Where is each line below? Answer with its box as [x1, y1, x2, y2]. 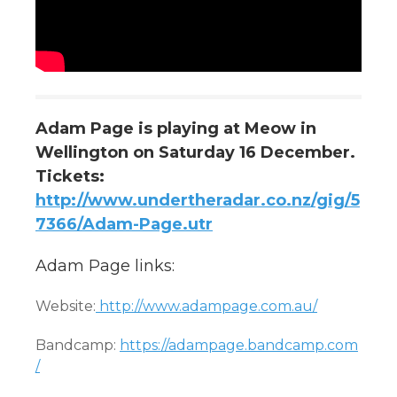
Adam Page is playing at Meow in [35, 118, 316, 138]
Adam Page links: [35, 255, 175, 276]
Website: [35, 297, 96, 315]
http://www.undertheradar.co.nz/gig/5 [35, 190, 360, 210]
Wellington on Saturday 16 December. [35, 142, 355, 162]
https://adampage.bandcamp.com [120, 336, 358, 354]
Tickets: [35, 166, 109, 186]
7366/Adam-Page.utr [35, 214, 213, 234]
